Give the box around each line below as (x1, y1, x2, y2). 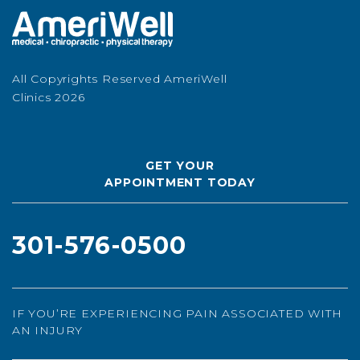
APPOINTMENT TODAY (104, 175, 256, 190)
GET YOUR (145, 158, 215, 174)
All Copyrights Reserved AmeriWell (12, 72, 227, 87)
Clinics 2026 (12, 90, 85, 105)
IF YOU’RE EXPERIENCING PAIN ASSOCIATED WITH (12, 306, 342, 321)
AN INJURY (12, 323, 84, 338)
